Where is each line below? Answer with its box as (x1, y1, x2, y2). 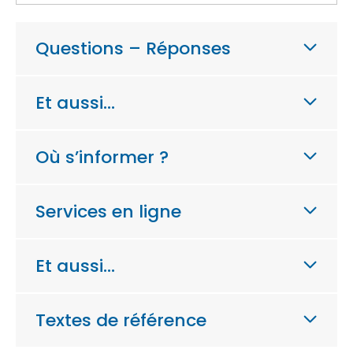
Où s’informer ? (35, 144, 169, 169)
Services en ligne (35, 199, 181, 224)
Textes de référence (35, 307, 206, 333)
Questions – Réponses (35, 35, 231, 61)
